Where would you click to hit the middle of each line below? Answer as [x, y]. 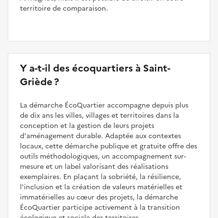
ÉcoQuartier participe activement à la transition [100, 208]
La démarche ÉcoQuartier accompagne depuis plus [104, 106]
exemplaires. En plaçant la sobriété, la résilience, [100, 177]
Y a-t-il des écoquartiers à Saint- [95, 68]
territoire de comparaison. [64, 9]
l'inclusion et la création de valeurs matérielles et [101, 187]
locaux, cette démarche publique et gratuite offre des [109, 146]
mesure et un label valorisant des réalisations [94, 167]
